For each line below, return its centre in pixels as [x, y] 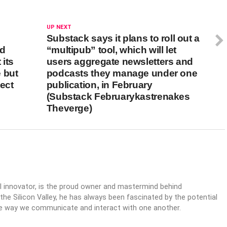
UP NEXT [59, 27]
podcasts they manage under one [122, 73]
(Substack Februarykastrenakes [118, 97]
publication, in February [99, 85]
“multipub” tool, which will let [111, 50]
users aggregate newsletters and [120, 62]
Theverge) [69, 108]
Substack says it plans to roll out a [123, 38]
